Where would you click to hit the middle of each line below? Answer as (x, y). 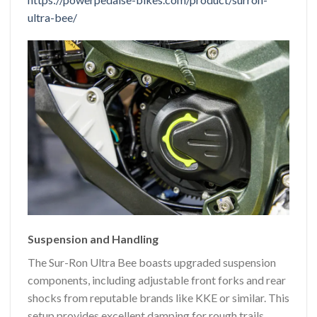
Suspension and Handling (93, 238)
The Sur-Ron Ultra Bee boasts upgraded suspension (152, 262)
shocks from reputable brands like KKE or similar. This (158, 297)
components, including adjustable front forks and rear (157, 279)
